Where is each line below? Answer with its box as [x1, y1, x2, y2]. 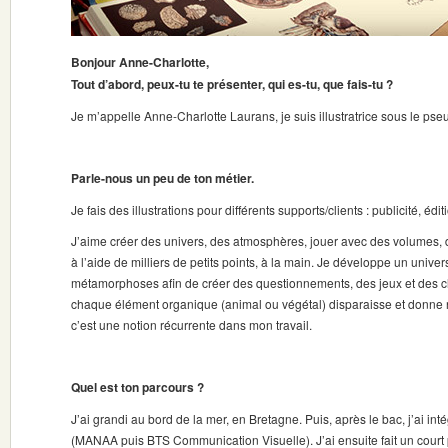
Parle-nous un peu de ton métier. [71, 169, 254, 187]
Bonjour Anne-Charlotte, [71, 53, 209, 71]
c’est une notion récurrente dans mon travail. [71, 316, 312, 333]
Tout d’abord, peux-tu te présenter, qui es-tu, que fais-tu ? [71, 75, 393, 93]
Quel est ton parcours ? [71, 378, 204, 396]
